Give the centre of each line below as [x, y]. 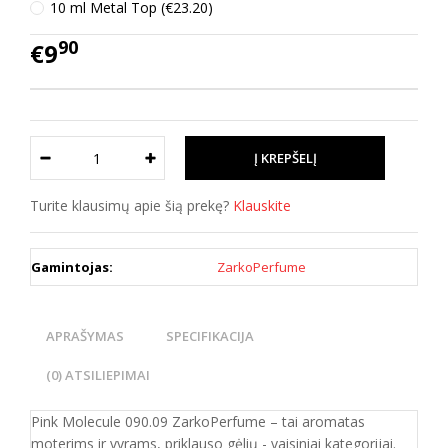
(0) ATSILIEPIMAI [98, 375]
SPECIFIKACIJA [210, 336]
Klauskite [262, 205]
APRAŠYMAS [85, 336]
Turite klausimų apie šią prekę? [131, 205]
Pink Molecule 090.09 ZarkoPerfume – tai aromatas [198, 421]
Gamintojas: [72, 267]
